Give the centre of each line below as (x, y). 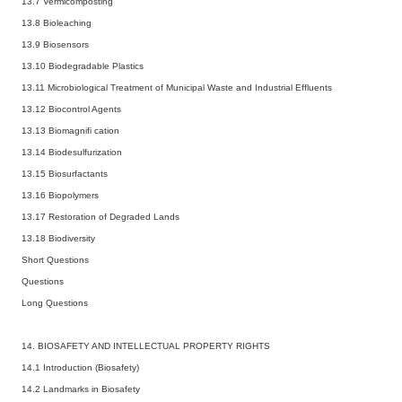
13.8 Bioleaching (57, 22)
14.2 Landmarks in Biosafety (81, 389)
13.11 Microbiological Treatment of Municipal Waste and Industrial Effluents (177, 87)
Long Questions (55, 302)
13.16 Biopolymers (60, 195)
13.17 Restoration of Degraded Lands (100, 216)
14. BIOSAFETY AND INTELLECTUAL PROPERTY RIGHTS (146, 345)
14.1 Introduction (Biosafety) (80, 367)
